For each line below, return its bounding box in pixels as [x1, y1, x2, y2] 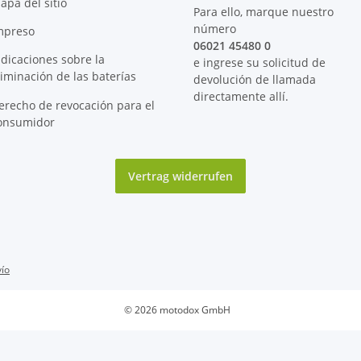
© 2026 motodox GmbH [124, 302, 230, 317]
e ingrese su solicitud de [193, 55, 326, 71]
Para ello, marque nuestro [193, 4, 334, 20]
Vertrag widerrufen [128, 168, 233, 184]
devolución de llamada [193, 72, 316, 88]
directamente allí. [193, 89, 288, 105]
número [193, 21, 236, 37]
